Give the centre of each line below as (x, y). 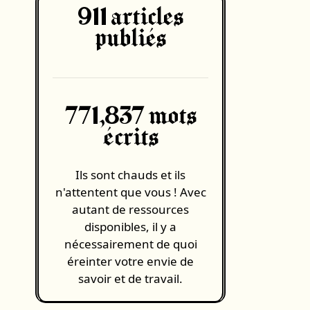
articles (145, 18)
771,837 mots (130, 117)
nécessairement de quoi (130, 244)
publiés (130, 39)
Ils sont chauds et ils (130, 175)
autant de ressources (130, 209)
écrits (130, 138)
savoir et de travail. (130, 279)
